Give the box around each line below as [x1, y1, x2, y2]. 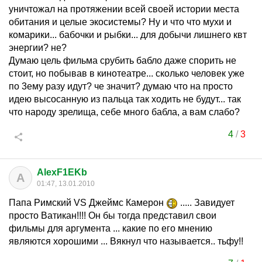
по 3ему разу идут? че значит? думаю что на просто [9, 81, 233, 91]
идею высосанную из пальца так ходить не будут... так [9, 94, 241, 104]
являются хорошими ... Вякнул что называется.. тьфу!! [9, 236, 243, 246]
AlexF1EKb [37, 167, 87, 177]
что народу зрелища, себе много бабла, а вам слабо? [9, 107, 240, 117]
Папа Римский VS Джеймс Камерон [9, 198, 166, 208]
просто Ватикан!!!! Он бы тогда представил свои [9, 211, 216, 220]
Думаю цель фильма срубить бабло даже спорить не [9, 56, 236, 65]
